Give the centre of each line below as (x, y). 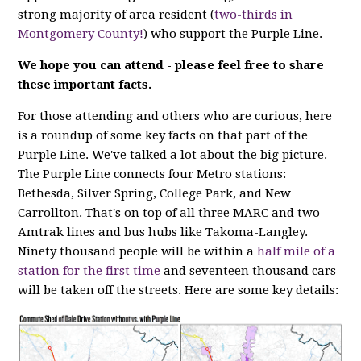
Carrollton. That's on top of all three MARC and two (169, 213)
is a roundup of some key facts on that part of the (163, 136)
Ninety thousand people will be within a (138, 252)
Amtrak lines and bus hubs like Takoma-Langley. (163, 232)
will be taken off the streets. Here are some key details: (178, 290)
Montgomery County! (81, 34)
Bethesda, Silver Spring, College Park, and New (155, 194)
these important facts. (85, 85)
